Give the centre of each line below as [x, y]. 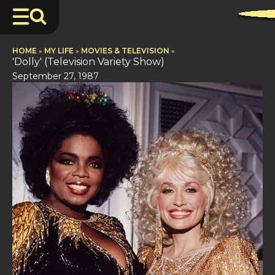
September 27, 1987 [56, 76]
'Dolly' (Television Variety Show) [88, 62]
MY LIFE [59, 51]
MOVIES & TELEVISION [125, 51]
